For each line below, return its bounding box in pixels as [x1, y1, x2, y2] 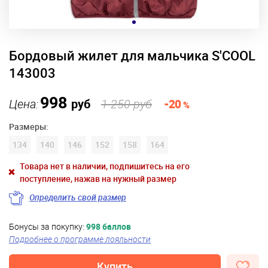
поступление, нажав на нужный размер [20, 173, 176, 184]
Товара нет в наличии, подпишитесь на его [20, 160, 190, 172]
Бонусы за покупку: [9, 221, 86, 233]
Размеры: [9, 121, 48, 132]
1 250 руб [101, 96, 152, 112]
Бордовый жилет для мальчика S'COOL [9, 47, 255, 64]
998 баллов [86, 221, 131, 233]
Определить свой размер [29, 191, 126, 203]
